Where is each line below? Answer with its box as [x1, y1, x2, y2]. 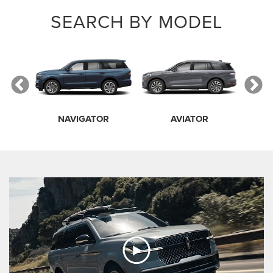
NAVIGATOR [58, 112, 109, 126]
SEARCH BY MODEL [51, 9, 222, 35]
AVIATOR [171, 112, 208, 126]
